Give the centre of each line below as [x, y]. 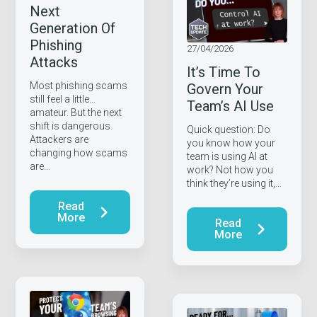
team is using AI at [227, 157]
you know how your [231, 143]
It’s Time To [223, 73]
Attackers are [59, 140]
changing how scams [79, 153]
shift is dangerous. [71, 126]
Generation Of [73, 29]
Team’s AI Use [230, 106]
